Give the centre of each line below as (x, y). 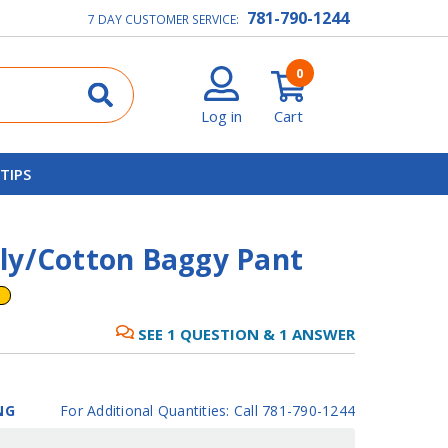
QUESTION (217, 333)
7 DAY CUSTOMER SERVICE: (165, 19)
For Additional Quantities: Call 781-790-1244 (207, 410)
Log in (222, 115)
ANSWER (321, 333)
